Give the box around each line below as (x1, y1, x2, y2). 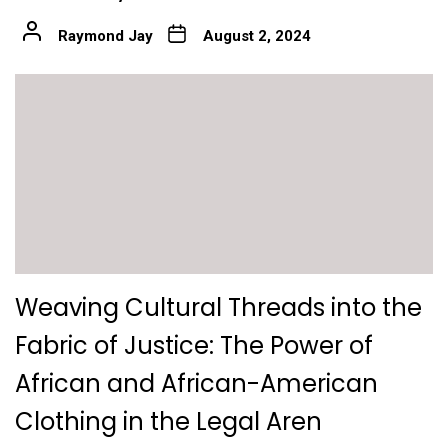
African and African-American (15, 366, 378, 400)
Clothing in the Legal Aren (15, 404, 322, 438)
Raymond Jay (57, 26, 153, 45)
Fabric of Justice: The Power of (15, 328, 373, 362)
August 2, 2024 (202, 26, 311, 45)
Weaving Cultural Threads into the (15, 290, 422, 324)
